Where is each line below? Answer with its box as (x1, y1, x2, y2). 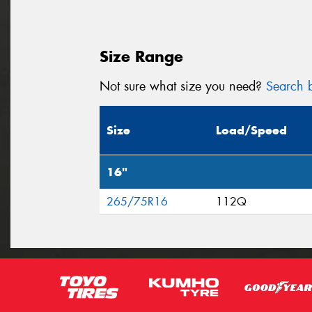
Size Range (100, 46, 183, 66)
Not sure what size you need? (100, 77, 266, 95)
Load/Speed (216, 123, 287, 139)
